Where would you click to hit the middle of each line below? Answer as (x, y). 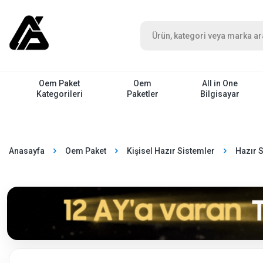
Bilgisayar (220, 94)
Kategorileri (59, 94)
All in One (220, 83)
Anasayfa (27, 151)
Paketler (142, 94)
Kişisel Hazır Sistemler (171, 151)
